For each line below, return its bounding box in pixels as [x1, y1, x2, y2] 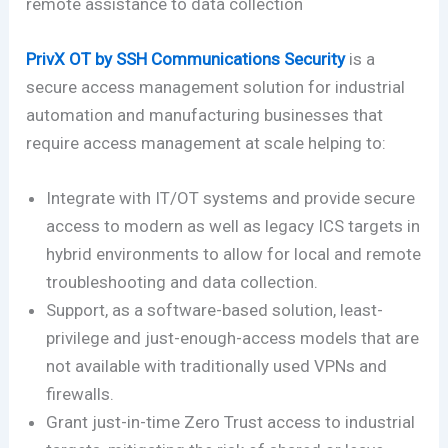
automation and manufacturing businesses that [26, 105, 384, 126]
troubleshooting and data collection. [46, 272, 327, 293]
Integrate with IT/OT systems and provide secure [46, 188, 416, 209]
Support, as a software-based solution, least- [46, 300, 384, 321]
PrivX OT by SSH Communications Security [26, 49, 346, 70]
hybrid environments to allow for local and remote [46, 244, 422, 265]
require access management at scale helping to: [26, 133, 391, 154]
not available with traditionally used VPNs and [46, 356, 388, 377]
